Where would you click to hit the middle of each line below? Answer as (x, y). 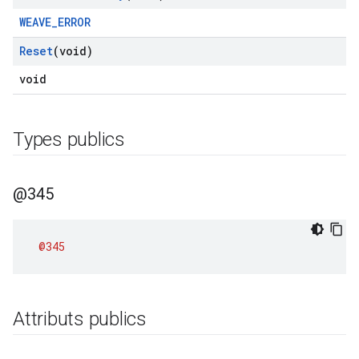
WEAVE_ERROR (55, 22)
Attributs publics (80, 319)
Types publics (69, 139)
